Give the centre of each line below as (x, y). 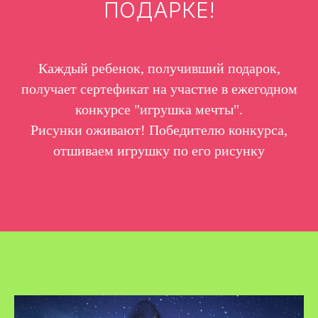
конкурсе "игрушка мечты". (159, 109)
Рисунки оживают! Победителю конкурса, (159, 130)
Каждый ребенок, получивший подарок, (159, 68)
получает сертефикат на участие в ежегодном (159, 89)
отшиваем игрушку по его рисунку (159, 150)
